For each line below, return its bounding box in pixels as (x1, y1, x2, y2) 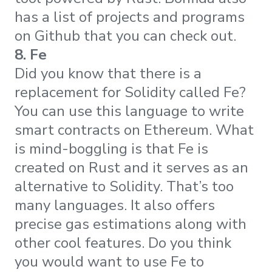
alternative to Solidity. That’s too (15, 177, 234, 197)
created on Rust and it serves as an (15, 158, 248, 178)
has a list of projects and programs (15, 7, 245, 27)
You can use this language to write (15, 101, 244, 121)
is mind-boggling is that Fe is (15, 139, 208, 159)
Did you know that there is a (15, 64, 202, 84)
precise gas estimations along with (15, 214, 246, 234)
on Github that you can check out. (15, 26, 236, 46)
